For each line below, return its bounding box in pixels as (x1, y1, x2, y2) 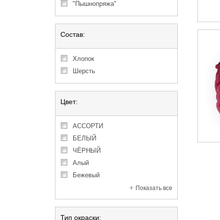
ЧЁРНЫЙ (77, 147, 101, 154)
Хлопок (77, 55, 94, 62)
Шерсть (79, 67, 95, 75)
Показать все (136, 185, 172, 192)
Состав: (60, 30, 85, 38)
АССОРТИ (77, 122, 103, 130)
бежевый (77, 171, 100, 179)
